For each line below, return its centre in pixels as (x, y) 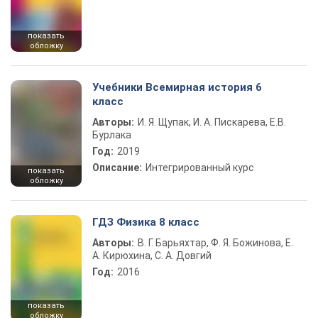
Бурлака (112, 135)
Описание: (117, 168)
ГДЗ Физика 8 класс (146, 222)
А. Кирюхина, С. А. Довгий (152, 256)
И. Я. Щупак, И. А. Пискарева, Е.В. (212, 122)
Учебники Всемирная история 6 (177, 87)
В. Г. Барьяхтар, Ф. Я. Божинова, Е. (215, 243)
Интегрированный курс (200, 168)
